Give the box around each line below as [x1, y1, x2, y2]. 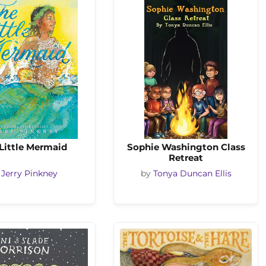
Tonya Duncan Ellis [153, 169, 232, 179]
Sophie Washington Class [126, 141, 245, 153]
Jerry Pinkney [1, 169, 58, 179]
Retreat [169, 152, 203, 163]
